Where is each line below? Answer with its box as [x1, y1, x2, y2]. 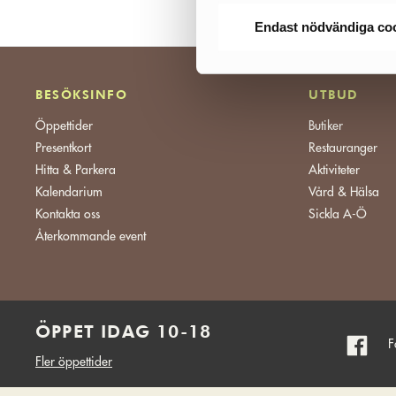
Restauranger [308, 141, 378, 154]
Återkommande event [35, 229, 146, 242]
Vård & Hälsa [308, 185, 380, 198]
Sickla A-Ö [308, 207, 368, 220]
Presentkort [35, 141, 91, 154]
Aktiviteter [308, 163, 361, 176]
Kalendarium [35, 185, 103, 198]
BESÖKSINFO [35, 87, 127, 102]
